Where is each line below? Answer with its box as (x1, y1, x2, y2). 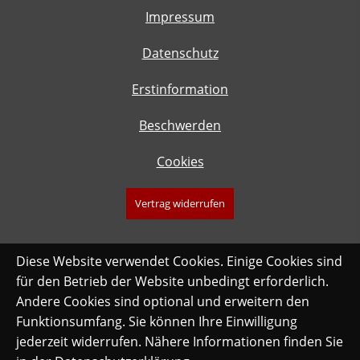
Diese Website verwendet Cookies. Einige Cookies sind (16, 252, 342, 270)
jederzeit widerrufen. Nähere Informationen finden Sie (16, 333, 343, 350)
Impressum (145, 7, 215, 26)
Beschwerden (139, 116, 221, 134)
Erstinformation (132, 80, 228, 98)
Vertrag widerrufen (135, 195, 225, 211)
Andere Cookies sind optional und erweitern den (16, 292, 309, 310)
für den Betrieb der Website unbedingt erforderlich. (16, 272, 329, 290)
